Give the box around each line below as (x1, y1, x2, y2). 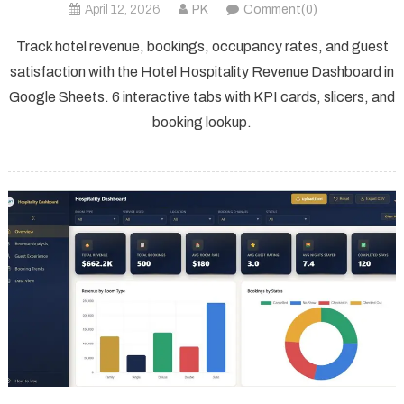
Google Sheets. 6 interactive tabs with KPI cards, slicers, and (9, 88, 395, 105)
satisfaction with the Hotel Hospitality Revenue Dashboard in (10, 63, 394, 79)
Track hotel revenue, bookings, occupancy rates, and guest (15, 38, 389, 54)
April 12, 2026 (85, 2, 161, 16)
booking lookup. (152, 114, 252, 130)
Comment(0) (243, 2, 317, 16)
